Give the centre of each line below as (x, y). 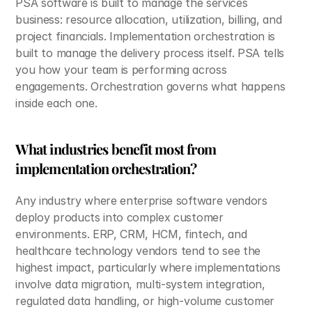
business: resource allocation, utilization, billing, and (149, 19)
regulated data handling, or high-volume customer (145, 301)
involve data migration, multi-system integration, (140, 284)
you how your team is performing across (121, 70)
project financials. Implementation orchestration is (146, 36)
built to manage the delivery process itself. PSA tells (150, 53)
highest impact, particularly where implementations (148, 267)
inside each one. (56, 103)
